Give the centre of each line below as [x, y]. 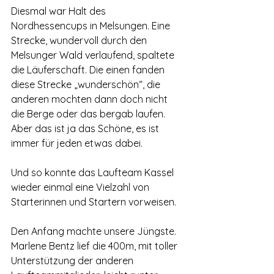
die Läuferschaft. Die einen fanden [89, 70]
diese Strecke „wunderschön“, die [87, 84]
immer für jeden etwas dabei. [77, 143]
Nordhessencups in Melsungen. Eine [92, 26]
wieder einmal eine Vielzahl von [81, 187]
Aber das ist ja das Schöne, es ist [86, 128]
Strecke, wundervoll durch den [80, 40]
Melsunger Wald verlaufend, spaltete [94, 55]
